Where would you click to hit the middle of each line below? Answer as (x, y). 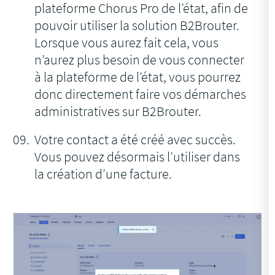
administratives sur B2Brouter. (118, 111)
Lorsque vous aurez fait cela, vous (127, 43)
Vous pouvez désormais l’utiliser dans (137, 157)
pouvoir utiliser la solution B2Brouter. (137, 25)
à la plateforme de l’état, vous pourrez (138, 77)
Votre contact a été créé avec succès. (135, 140)
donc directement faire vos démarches (141, 94)
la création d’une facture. (103, 174)
